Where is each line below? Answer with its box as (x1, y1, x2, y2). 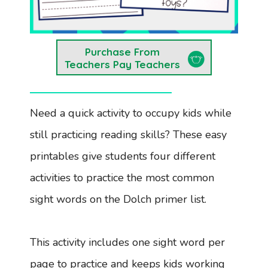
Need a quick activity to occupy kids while (30, 105, 232, 120)
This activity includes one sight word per (30, 234, 225, 249)
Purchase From (84, 45, 160, 59)
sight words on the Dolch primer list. (30, 191, 209, 206)
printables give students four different (30, 148, 215, 163)
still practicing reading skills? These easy (30, 127, 227, 142)
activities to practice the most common (30, 170, 214, 185)
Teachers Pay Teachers (64, 58, 180, 71)
